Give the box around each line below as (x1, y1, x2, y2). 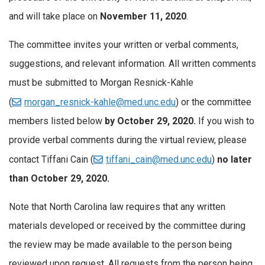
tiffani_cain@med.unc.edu (106, 153, 212, 165)
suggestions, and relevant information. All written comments (9, 57, 256, 69)
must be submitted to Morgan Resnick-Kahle (9, 76, 193, 88)
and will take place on (9, 11, 100, 22)
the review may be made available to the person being (9, 238, 232, 250)
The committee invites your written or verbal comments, (9, 38, 238, 50)
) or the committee (176, 96, 251, 108)
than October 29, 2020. (9, 172, 109, 184)
